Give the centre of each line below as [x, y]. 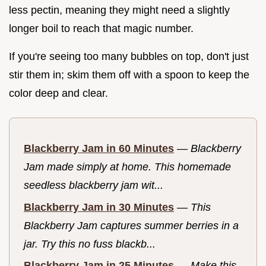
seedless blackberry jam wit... [94, 186]
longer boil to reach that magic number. [101, 29]
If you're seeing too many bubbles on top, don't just [129, 57]
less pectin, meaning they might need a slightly [119, 10]
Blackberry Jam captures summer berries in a [131, 225]
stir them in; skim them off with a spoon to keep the [129, 75]
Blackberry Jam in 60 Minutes [99, 149]
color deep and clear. [58, 94]
